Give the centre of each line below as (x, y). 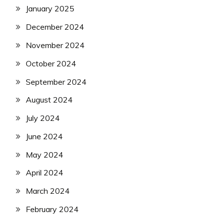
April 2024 (45, 173)
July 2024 (43, 118)
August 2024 (49, 100)
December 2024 (55, 27)
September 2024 (56, 82)
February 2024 (52, 209)
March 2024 (48, 191)
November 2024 (55, 45)
